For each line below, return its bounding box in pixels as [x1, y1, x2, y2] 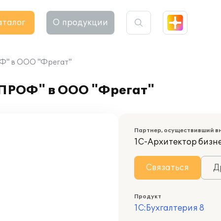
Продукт [134, 193, 161, 200]
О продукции [53, 18, 108, 28]
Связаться [146, 163, 189, 173]
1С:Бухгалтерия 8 [134, 203, 204, 213]
